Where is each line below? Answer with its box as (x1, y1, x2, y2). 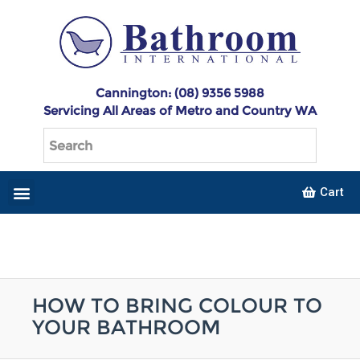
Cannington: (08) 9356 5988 (96, 85, 264, 101)
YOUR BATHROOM (32, 315, 221, 340)
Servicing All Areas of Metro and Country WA (43, 103, 317, 119)
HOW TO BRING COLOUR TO (32, 293, 322, 318)
